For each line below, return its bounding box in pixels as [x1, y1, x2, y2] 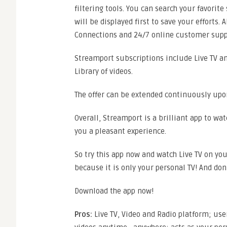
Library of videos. [74, 67, 135, 76]
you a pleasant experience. [74, 127, 166, 136]
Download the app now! [74, 186, 156, 196]
